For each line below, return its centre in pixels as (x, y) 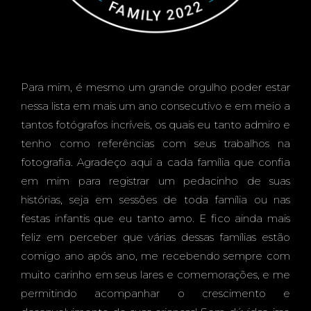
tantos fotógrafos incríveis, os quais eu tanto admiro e (155, 125)
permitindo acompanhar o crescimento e (155, 293)
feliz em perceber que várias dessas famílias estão (155, 237)
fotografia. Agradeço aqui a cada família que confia (155, 162)
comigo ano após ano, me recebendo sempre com (155, 256)
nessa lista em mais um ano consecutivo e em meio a (155, 106)
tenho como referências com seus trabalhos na (155, 143)
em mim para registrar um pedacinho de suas (155, 181)
